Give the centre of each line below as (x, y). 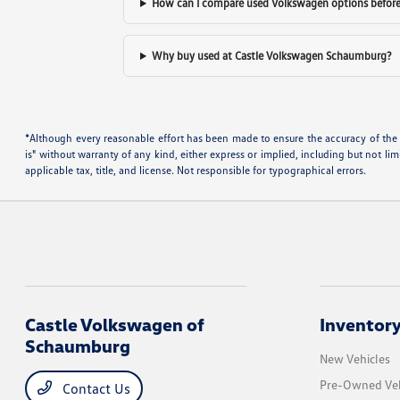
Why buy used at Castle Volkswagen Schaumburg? (272, 55)
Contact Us (95, 388)
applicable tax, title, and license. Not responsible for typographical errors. (196, 170)
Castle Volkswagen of (115, 324)
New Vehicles (354, 358)
